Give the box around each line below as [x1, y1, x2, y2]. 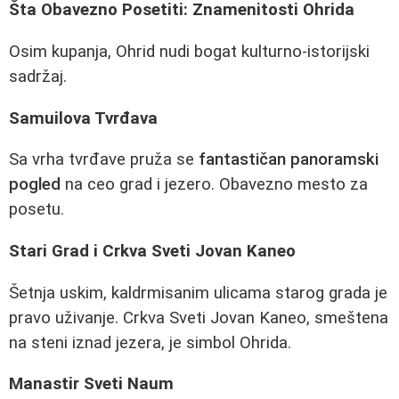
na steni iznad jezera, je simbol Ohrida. [9, 332, 291, 353]
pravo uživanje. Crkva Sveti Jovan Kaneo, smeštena [9, 307, 388, 328]
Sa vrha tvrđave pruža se [9, 150, 199, 170]
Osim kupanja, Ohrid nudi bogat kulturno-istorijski [9, 42, 370, 62]
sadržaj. [9, 67, 67, 87]
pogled [9, 175, 61, 195]
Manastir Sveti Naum [9, 374, 174, 395]
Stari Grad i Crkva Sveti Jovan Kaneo [9, 241, 296, 262]
